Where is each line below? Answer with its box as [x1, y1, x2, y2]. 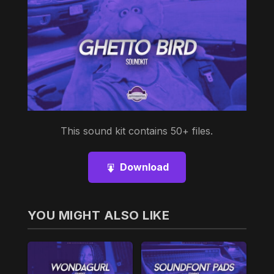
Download [119, 161, 169, 174]
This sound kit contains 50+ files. [61, 125, 213, 138]
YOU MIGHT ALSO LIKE [27, 208, 170, 223]
